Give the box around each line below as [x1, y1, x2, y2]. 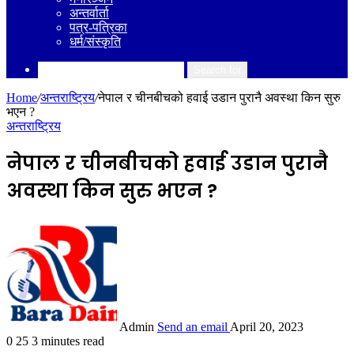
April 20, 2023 [230, 319, 303, 333]
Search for [194, 64, 241, 76]
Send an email [157, 319, 228, 333]
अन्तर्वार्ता [70, 6, 109, 20]
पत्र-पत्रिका [70, 21, 127, 34]
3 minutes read [32, 333, 104, 348]
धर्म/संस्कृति [70, 35, 121, 48]
